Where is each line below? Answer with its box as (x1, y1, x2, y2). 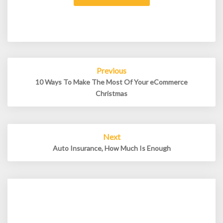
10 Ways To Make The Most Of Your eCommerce (35, 78, 188, 87)
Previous (97, 66, 126, 76)
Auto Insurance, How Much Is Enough (52, 144, 171, 153)
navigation (7, 67, 64, 80)
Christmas (96, 89, 127, 98)
